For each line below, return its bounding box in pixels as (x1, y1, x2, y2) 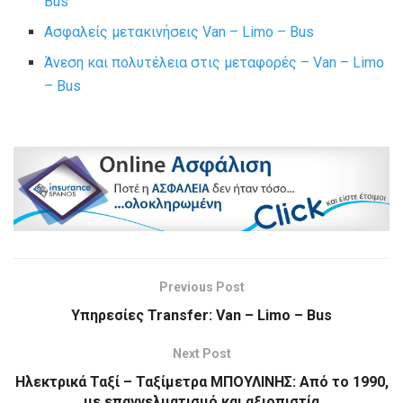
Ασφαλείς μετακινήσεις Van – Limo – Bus (44, 22, 315, 40)
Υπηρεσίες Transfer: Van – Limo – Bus (71, 307, 332, 325)
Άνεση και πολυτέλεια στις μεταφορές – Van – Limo (44, 53, 385, 71)
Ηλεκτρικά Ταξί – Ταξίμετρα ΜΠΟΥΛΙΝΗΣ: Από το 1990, (14, 373, 389, 391)
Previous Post (158, 280, 245, 295)
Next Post (172, 346, 231, 362)
